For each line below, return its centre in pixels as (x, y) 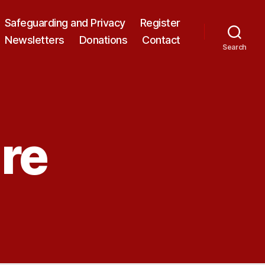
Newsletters (35, 40)
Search (235, 47)
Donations (103, 40)
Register (160, 23)
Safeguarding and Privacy (65, 23)
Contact (161, 40)
